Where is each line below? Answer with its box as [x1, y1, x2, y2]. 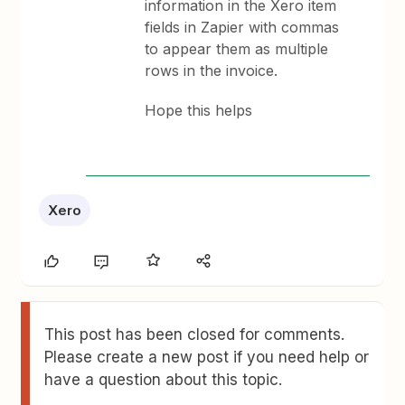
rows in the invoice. [145, 61, 278, 80]
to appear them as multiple [145, 40, 329, 58]
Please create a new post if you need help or [44, 348, 370, 366]
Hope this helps [145, 101, 253, 119]
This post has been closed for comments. [44, 325, 345, 344]
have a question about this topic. [44, 371, 283, 389]
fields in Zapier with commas [145, 18, 340, 36]
